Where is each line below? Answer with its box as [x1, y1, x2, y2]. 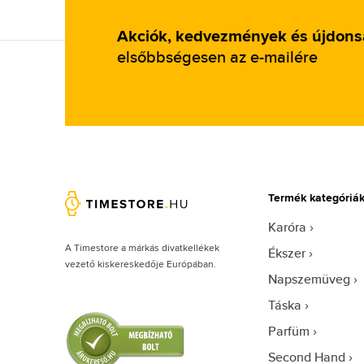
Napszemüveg [267, 270, 350, 288]
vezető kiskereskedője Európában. [65, 256, 216, 271]
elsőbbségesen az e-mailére [117, 45, 318, 68]
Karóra [267, 218, 306, 236]
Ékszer [267, 244, 305, 262]
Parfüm [267, 322, 310, 340]
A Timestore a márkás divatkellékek [65, 240, 219, 254]
